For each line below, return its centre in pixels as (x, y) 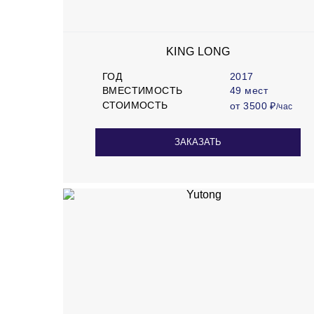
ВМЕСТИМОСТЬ (142, 91)
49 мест (249, 91)
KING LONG (198, 51)
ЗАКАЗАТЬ (198, 142)
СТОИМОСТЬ (135, 105)
